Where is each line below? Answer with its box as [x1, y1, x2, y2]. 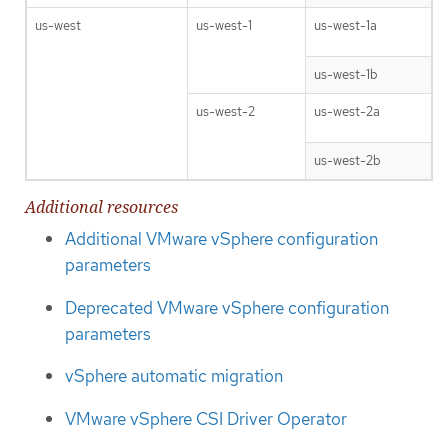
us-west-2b [314, 152, 381, 170]
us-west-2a [314, 103, 380, 121]
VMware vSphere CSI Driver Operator [65, 407, 347, 430]
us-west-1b [314, 66, 378, 84]
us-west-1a [314, 17, 377, 35]
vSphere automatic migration [65, 365, 283, 388]
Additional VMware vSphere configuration [65, 228, 378, 251]
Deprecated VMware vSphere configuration [65, 296, 389, 319]
